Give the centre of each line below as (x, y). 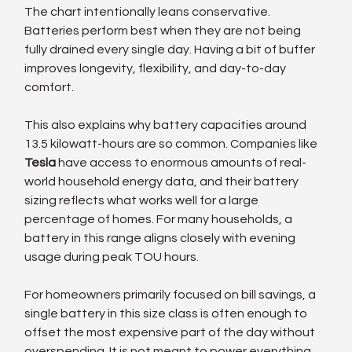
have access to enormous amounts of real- (181, 162)
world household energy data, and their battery (163, 181)
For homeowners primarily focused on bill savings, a (172, 294)
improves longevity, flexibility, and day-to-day (157, 68)
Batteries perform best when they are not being (164, 30)
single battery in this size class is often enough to (167, 313)
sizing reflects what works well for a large (143, 200)
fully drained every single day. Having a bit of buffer (171, 49)
